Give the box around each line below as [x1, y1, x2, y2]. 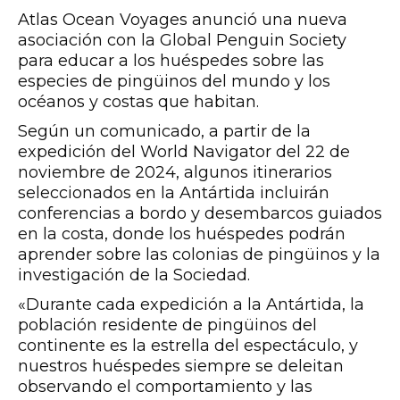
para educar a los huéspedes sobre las [18, 51, 324, 71]
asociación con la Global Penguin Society [18, 30, 346, 50]
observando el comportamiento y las [18, 377, 312, 396]
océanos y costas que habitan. [18, 92, 259, 112]
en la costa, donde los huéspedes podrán [18, 224, 346, 244]
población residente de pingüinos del [18, 315, 317, 335]
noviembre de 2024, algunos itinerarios [18, 162, 332, 182]
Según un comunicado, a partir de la [18, 121, 311, 141]
